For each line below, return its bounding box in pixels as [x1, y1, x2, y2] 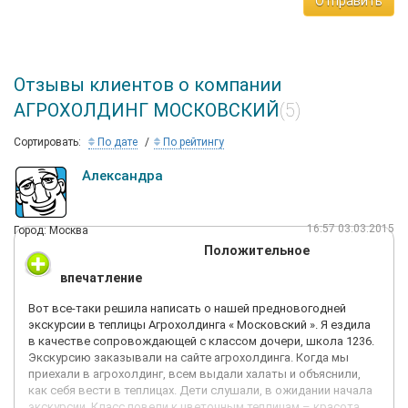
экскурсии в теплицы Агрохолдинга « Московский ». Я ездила [28, 318, 371, 331]
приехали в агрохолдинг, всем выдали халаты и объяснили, [28, 367, 361, 381]
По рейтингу [160, 136, 224, 148]
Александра [82, 168, 163, 184]
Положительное [204, 243, 310, 258]
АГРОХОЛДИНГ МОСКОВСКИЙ [14, 99, 280, 121]
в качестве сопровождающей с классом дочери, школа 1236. [28, 334, 374, 348]
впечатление [60, 270, 142, 285]
